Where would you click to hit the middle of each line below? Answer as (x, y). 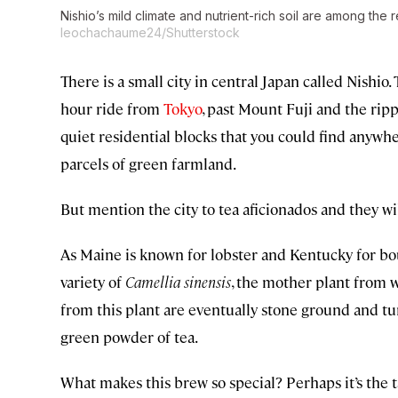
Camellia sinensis (178, 282)
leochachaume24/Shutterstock (150, 33)
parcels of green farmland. (148, 164)
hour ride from (112, 109)
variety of (93, 282)
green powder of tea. (129, 337)
